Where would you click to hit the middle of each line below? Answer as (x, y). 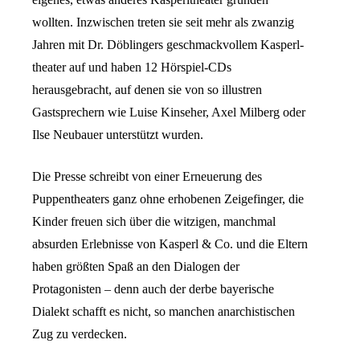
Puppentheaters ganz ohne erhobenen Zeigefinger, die (168, 199)
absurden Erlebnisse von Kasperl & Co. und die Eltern (170, 244)
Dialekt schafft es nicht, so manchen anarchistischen (164, 312)
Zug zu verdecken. (80, 334)
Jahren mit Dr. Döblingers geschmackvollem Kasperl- (168, 45)
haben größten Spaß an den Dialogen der (136, 267)
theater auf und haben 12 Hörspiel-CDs (132, 67)
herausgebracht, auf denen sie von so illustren (147, 90)
